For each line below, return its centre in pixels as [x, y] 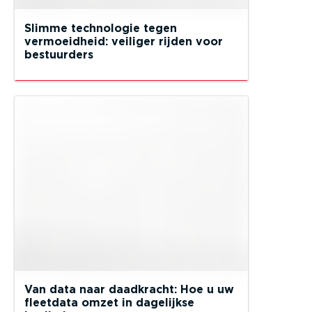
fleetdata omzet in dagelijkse [109, 303]
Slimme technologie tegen [101, 28]
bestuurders [59, 54]
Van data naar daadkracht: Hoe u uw [129, 289]
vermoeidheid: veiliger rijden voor [124, 41]
